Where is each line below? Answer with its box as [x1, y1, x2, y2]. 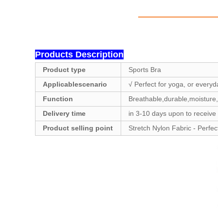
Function [43, 95, 73, 103]
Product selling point [43, 124, 113, 132]
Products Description [35, 50, 124, 59]
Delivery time [43, 109, 86, 117]
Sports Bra [128, 66, 161, 73]
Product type [43, 66, 86, 73]
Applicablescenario [43, 80, 107, 88]
